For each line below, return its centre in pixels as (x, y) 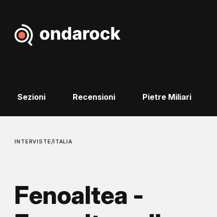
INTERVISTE (33, 142)
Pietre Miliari (167, 97)
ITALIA (63, 142)
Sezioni (31, 97)
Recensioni (94, 97)
